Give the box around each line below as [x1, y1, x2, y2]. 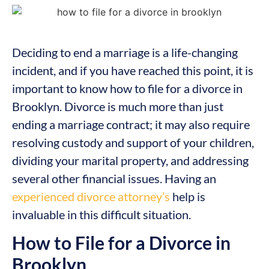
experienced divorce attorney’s [12, 189, 170, 204]
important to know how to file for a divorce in [12, 80, 243, 95]
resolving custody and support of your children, [12, 134, 254, 150]
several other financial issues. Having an [12, 171, 216, 186]
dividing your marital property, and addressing [12, 153, 249, 168]
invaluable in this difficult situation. [12, 207, 191, 222]
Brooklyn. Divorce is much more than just [12, 98, 223, 113]
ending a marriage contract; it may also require [12, 116, 250, 131]
